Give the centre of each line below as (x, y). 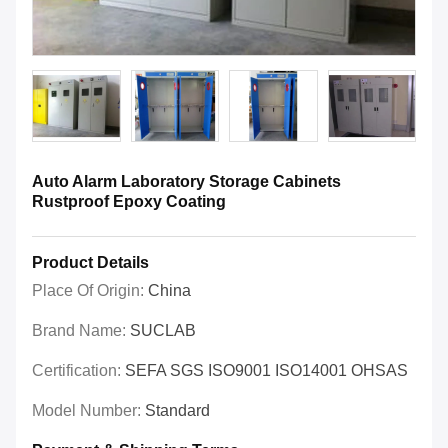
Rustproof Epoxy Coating (129, 202)
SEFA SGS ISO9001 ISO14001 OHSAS (266, 371)
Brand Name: (81, 331)
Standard (177, 411)
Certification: (78, 371)
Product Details (90, 263)
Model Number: (88, 411)
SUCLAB (163, 331)
